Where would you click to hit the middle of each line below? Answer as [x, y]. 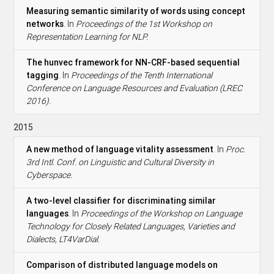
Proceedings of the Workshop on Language [162, 213]
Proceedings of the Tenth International [142, 75]
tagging [43, 75]
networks [45, 24]
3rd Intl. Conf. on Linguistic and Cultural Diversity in [120, 162]
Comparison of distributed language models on [122, 265]
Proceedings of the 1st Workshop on [144, 24]
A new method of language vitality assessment [120, 149]
